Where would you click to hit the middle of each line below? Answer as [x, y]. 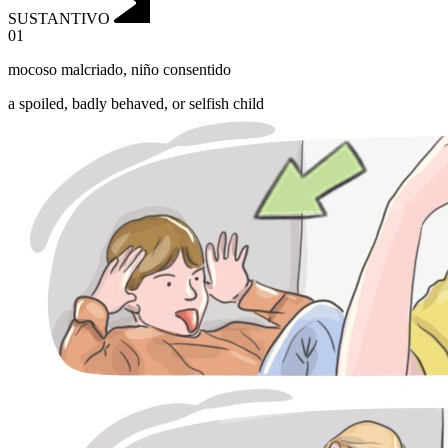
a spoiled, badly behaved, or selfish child [136, 104]
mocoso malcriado [65, 70]
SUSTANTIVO [59, 18]
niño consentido [181, 70]
